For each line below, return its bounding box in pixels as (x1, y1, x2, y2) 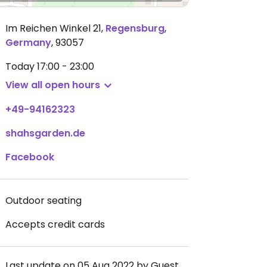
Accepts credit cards (5, 218, 105, 231)
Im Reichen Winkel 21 (5, 21, 101, 35)
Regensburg (105, 21, 164, 35)
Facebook (5, 150, 54, 164)
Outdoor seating (5, 194, 82, 207)
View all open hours (5, 78, 100, 92)
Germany (5, 36, 51, 49)
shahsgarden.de (5, 126, 85, 140)
